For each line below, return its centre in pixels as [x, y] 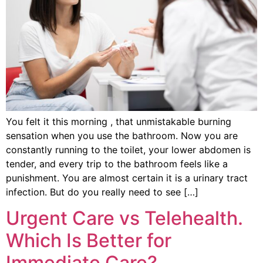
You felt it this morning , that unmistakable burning [119, 121]
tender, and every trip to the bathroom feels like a [117, 163]
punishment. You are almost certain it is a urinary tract [127, 178]
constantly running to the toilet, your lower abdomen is [128, 149]
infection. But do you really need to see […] [102, 192]
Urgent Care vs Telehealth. [124, 218]
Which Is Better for [89, 240]
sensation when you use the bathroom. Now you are [122, 135]
